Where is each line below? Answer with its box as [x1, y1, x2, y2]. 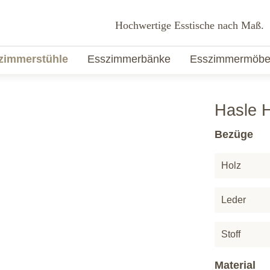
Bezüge [215, 128, 253, 141]
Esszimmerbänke [87, 53, 171, 65]
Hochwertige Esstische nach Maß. [115, 19, 264, 32]
